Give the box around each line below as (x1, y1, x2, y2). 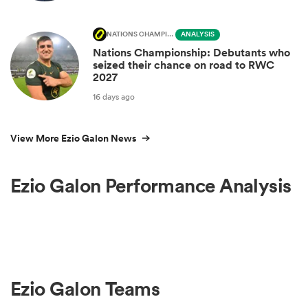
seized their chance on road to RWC (93, 58, 274, 73)
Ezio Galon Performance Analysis (10, 173, 291, 199)
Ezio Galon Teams (10, 276, 160, 301)
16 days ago (93, 90, 135, 102)
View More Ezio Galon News (10, 131, 136, 146)
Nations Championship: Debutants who (93, 45, 290, 60)
